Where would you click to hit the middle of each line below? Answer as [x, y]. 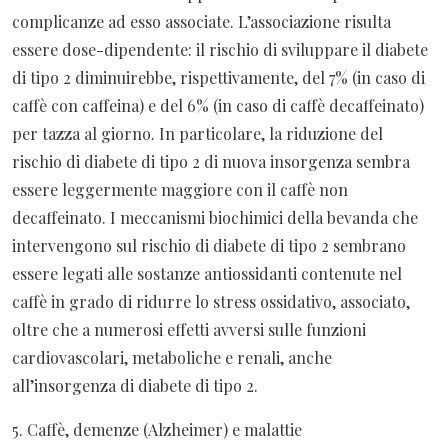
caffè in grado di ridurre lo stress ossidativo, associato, [211, 301]
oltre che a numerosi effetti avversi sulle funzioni [189, 329]
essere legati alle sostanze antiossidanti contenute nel [207, 273]
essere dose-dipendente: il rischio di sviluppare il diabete [220, 49]
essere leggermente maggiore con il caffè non [180, 189]
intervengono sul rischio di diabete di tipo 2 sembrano [209, 245]
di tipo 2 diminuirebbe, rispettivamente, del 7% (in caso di [218, 77]
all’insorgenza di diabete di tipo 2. [135, 385]
